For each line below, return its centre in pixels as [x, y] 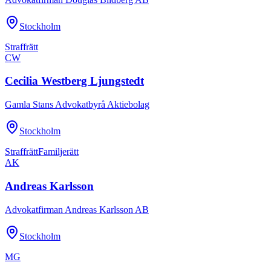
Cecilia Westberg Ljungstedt [74, 81]
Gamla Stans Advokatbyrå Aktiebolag [77, 105]
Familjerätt [58, 152]
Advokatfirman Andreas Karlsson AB [77, 209]
